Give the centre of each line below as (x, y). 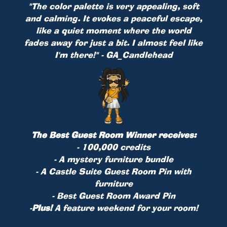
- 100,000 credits (113, 147)
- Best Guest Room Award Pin (113, 196)
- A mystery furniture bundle (113, 159)
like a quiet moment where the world (113, 31)
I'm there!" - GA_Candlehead (113, 55)
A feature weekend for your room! (125, 208)
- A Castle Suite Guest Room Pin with (113, 172)
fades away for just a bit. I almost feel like (113, 43)
